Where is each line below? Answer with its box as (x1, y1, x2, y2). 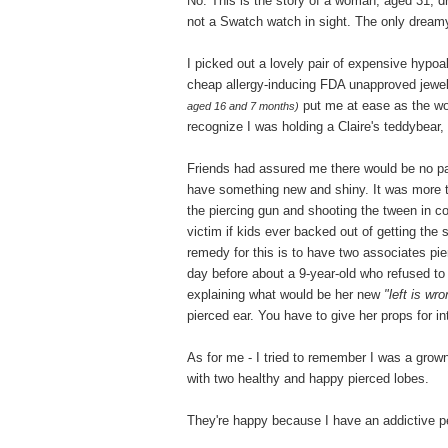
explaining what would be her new (187, 286, 384, 302)
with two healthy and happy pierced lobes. (187, 370, 429, 386)
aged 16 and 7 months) (187, 99, 299, 112)
